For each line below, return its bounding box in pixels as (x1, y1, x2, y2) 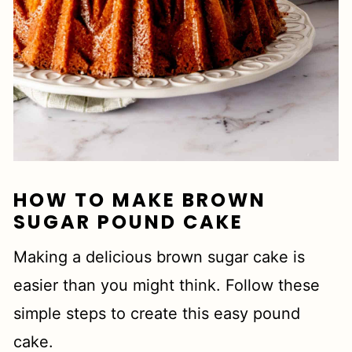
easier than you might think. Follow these (13, 275, 321, 295)
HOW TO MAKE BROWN (13, 186, 267, 213)
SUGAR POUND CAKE (13, 208, 244, 235)
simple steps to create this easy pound (13, 303, 301, 323)
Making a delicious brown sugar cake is (13, 247, 306, 266)
